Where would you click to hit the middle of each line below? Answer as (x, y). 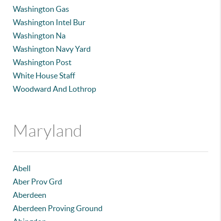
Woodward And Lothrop (55, 89)
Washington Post (42, 62)
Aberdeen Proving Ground (58, 208)
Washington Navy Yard (52, 49)
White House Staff (44, 75)
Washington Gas (41, 9)
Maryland (48, 131)
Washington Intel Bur (49, 22)
